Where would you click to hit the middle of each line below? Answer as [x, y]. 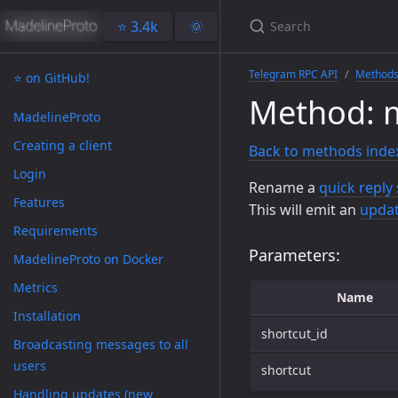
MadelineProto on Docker [88, 259]
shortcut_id [295, 334]
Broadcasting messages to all [101, 344]
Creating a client [63, 145]
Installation [47, 316]
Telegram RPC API [293, 74]
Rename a [284, 187]
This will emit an [304, 210]
